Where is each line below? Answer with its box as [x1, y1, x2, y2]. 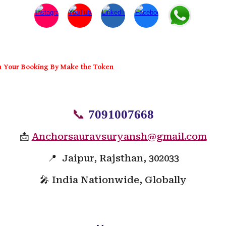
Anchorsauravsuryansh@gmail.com [31, 131, 207, 142]
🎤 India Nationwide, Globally [39, 175, 187, 186]
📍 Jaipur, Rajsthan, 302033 [47, 153, 179, 164]
